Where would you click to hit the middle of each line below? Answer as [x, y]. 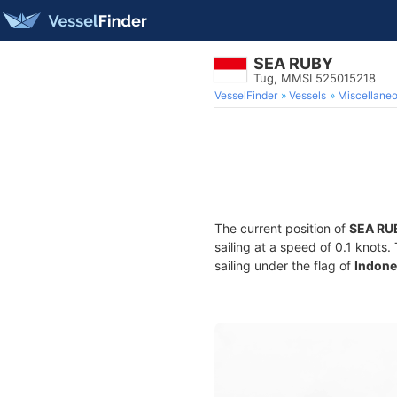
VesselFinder [246, 95]
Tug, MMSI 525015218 [315, 78]
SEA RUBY [293, 63]
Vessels [307, 95]
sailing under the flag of [284, 265]
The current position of [282, 228]
